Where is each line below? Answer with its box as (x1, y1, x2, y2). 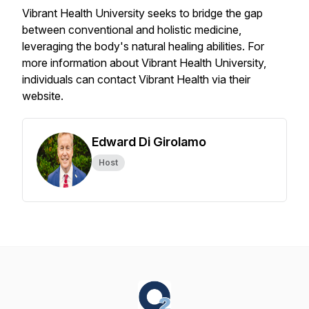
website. (22, 89, 63, 103)
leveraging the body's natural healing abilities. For (22, 39, 264, 53)
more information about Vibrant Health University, (22, 56, 266, 70)
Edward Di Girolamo (92, 134, 206, 149)
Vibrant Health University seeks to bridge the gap (22, 6, 263, 20)
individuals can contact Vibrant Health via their (22, 72, 250, 86)
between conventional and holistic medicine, (22, 23, 241, 37)
